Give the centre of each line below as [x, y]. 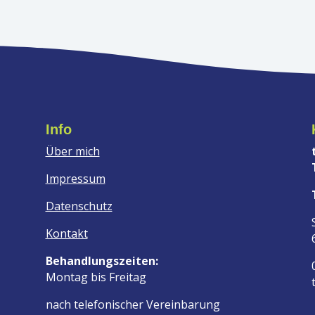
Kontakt [66, 233]
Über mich [72, 151]
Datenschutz [79, 206]
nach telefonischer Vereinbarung [133, 304]
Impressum [75, 178]
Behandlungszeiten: [102, 261]
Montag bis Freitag [96, 277]
